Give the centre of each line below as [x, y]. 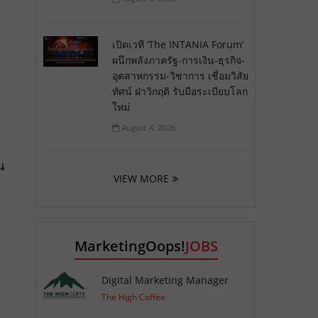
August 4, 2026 [147, 128]
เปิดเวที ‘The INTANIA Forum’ [177, 44]
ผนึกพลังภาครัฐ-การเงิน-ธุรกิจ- [178, 60]
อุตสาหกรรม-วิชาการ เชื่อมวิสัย [180, 75]
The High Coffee [134, 297]
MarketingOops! [130, 246]
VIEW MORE [141, 178]
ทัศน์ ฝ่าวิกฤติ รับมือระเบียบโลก [180, 91]
